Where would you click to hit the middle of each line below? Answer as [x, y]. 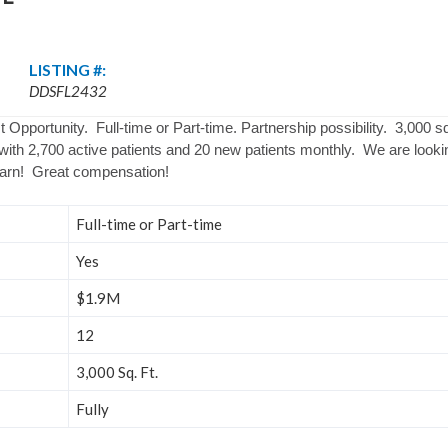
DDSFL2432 [67, 90]
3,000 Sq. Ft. [116, 372]
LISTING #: [67, 69]
